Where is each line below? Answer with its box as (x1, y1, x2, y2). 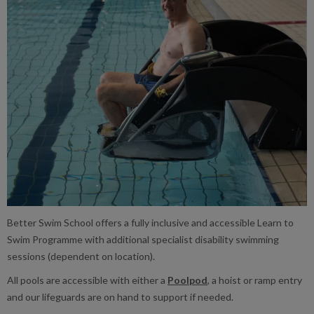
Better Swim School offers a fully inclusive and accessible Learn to (7, 217, 294, 229)
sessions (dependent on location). (7, 250, 155, 263)
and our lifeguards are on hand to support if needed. (7, 291, 233, 303)
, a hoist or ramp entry (207, 274, 302, 287)
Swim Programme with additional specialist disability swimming (7, 233, 279, 246)
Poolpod (168, 274, 207, 287)
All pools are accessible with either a (7, 274, 168, 287)
